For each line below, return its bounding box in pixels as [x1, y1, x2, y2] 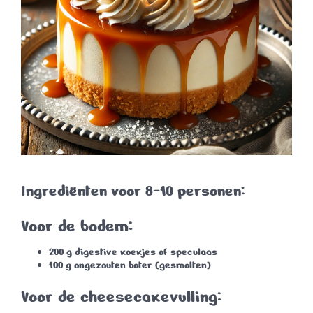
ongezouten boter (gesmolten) [71, 259, 211, 272]
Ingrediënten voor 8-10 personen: [21, 181, 245, 202]
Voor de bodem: [21, 215, 133, 238]
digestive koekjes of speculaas [72, 245, 217, 259]
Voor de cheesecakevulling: [21, 286, 221, 308]
